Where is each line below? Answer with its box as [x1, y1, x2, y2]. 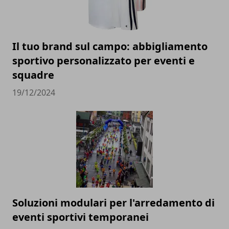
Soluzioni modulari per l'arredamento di [12, 196, 215, 210]
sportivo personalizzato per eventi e [12, 54, 195, 68]
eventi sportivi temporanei [12, 210, 149, 224]
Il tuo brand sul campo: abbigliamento [12, 39, 208, 54]
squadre [12, 68, 54, 82]
